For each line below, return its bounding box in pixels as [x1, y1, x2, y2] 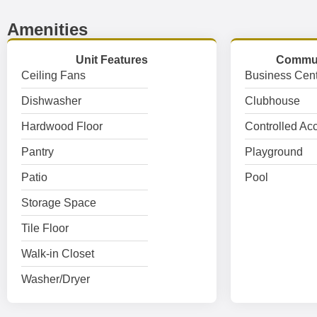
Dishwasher [21, 95, 81, 107]
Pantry [21, 146, 54, 158]
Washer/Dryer [21, 273, 90, 285]
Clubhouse [244, 95, 300, 107]
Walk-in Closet [21, 248, 94, 260]
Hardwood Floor [21, 120, 103, 132]
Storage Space [21, 197, 96, 209]
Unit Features [75, 54, 148, 66]
